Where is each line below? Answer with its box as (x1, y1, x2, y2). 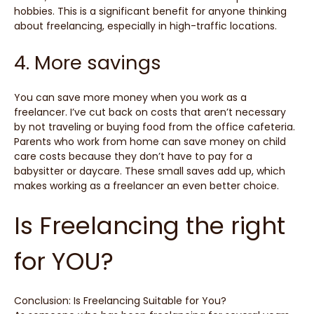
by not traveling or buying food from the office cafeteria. (14, 119, 295, 134)
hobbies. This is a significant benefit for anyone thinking (14, 4, 287, 18)
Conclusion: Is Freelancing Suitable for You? (14, 294, 226, 308)
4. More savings (14, 48, 161, 76)
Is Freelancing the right (14, 208, 285, 243)
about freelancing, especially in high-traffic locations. (14, 18, 277, 33)
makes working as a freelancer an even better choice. (14, 178, 279, 193)
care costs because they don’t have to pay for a (14, 149, 252, 163)
